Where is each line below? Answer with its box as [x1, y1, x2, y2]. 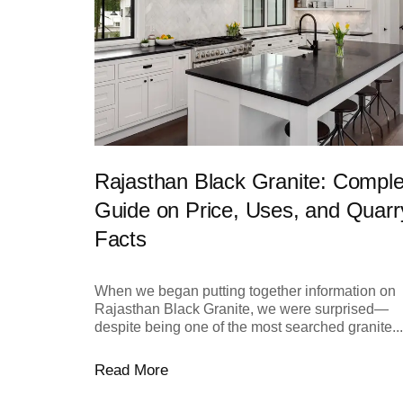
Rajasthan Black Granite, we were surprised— [94, 301, 389, 318]
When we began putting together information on [94, 283, 396, 300]
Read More [94, 362, 168, 380]
